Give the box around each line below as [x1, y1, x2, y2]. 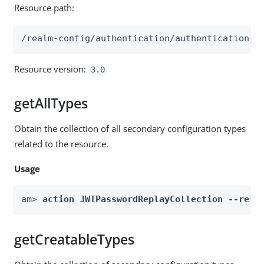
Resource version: [14, 62, 88, 75]
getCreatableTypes [14, 230, 134, 249]
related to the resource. [14, 137, 108, 150]
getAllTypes [14, 94, 88, 113]
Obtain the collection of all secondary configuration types [14, 122, 246, 134]
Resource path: [14, 1, 74, 14]
